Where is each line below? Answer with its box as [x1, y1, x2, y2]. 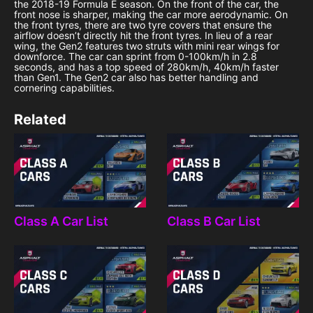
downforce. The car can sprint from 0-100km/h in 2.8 [14, 50, 257, 63]
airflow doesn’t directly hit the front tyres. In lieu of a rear [14, 29, 272, 42]
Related [14, 110, 66, 128]
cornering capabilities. [14, 82, 115, 94]
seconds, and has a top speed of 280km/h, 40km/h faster [14, 61, 279, 73]
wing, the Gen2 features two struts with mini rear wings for [14, 40, 279, 52]
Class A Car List [14, 214, 108, 229]
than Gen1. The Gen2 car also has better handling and [14, 71, 259, 84]
